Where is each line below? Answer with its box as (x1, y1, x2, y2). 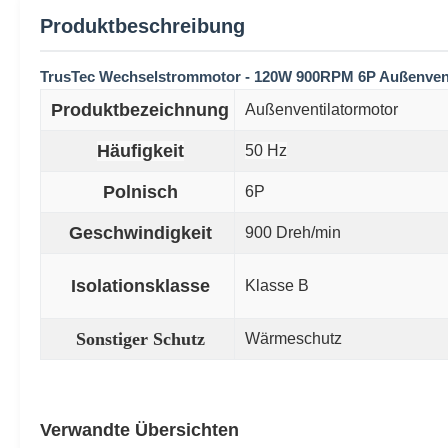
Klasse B (245, 277, 309, 294)
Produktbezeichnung (51, 100, 229, 120)
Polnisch (102, 182, 178, 202)
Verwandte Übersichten (40, 420, 239, 440)
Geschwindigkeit (68, 223, 212, 243)
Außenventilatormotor (245, 101, 398, 118)
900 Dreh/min (245, 224, 341, 241)
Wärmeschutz (245, 330, 342, 347)
